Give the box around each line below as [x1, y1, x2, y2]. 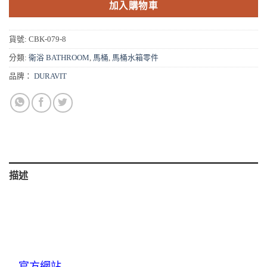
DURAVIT [34, 72, 67, 81]
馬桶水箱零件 [112, 54, 159, 63]
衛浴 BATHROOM [29, 54, 89, 63]
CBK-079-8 [29, 35, 66, 44]
